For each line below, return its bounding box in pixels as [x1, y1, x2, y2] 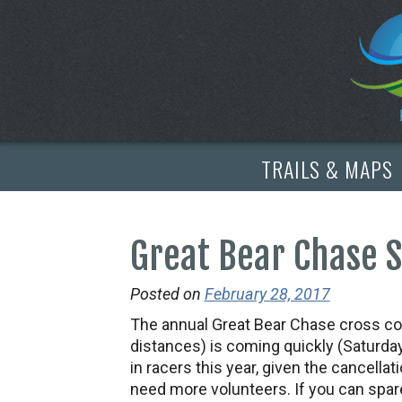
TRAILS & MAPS [260, 152, 393, 185]
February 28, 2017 [204, 284, 330, 303]
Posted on [129, 284, 201, 303]
